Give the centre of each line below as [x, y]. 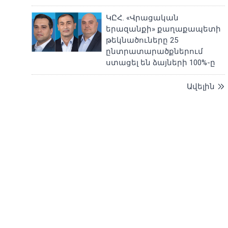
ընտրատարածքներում [155, 51]
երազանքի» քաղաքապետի [164, 29]
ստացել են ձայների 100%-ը [161, 63]
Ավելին [201, 87]
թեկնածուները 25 [142, 40]
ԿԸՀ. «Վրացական [142, 18]
